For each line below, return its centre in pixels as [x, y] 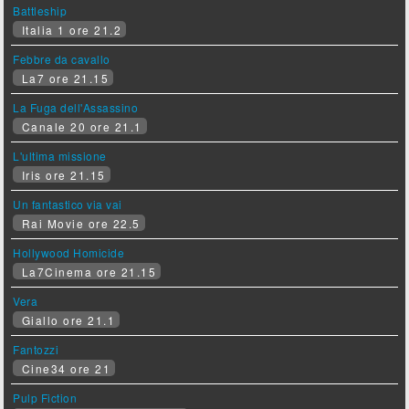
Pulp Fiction [45, 398]
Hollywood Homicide [69, 253]
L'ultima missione [60, 156]
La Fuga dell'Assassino [76, 108]
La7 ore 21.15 [63, 79]
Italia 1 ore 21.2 [70, 30]
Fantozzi [36, 350]
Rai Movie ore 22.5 [79, 224]
